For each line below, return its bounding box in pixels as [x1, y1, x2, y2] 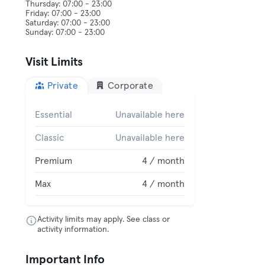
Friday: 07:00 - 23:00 [25, 9, 101, 18]
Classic [35, 133, 64, 143]
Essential [35, 110, 73, 119]
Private [47, 81, 79, 91]
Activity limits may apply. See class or [37, 215, 170, 224]
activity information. [37, 225, 109, 234]
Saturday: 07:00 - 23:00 [25, 19, 111, 27]
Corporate [107, 81, 154, 91]
